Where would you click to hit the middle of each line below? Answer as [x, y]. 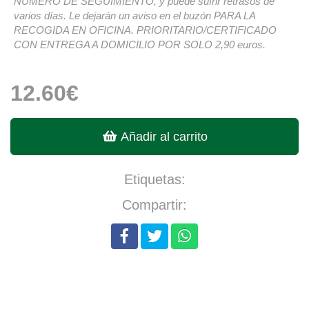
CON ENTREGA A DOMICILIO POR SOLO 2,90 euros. [140, 45]
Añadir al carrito [162, 137]
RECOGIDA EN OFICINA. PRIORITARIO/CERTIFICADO [145, 30]
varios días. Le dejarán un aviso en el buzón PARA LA [134, 16]
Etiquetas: [154, 180]
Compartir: [154, 205]
